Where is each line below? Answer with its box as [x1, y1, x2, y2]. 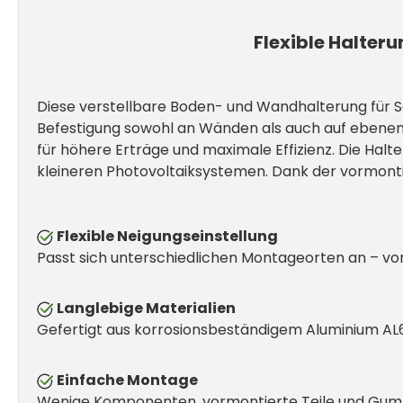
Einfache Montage [57, 370, 198, 390]
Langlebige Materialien [57, 298, 236, 318]
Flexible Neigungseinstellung [57, 226, 278, 246]
